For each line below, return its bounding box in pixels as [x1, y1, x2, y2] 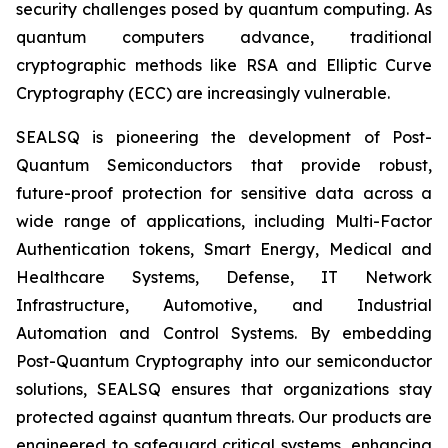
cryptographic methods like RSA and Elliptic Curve [16, 55, 432, 75]
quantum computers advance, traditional [16, 27, 432, 47]
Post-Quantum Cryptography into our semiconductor [16, 351, 432, 371]
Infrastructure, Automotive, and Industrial [16, 295, 432, 315]
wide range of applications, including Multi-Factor [16, 211, 432, 231]
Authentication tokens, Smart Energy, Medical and [16, 239, 432, 259]
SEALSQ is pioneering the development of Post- [16, 127, 432, 147]
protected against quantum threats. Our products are [16, 407, 432, 427]
